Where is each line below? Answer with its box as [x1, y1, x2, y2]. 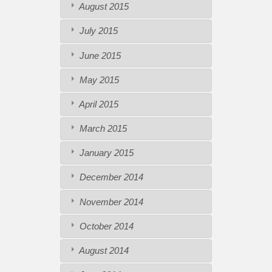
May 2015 [76, 74, 119, 85]
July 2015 [76, 25, 118, 36]
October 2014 [76, 220, 134, 231]
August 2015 [76, 1, 129, 12]
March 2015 [76, 123, 127, 134]
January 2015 [76, 148, 134, 158]
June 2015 [76, 50, 121, 61]
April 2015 [76, 98, 118, 109]
